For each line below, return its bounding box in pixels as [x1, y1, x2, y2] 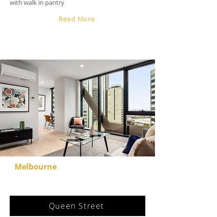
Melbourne [15, 161, 57, 172]
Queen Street [48, 201, 105, 211]
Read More [58, 14, 95, 23]
